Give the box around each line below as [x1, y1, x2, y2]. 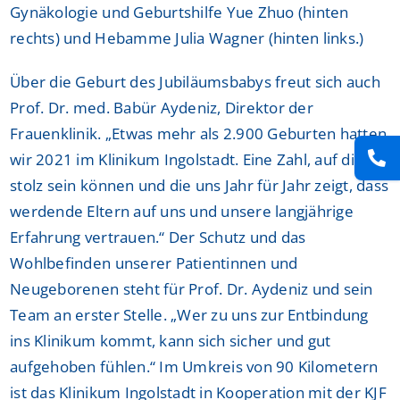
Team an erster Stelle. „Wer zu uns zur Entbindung [10, 304, 369, 325]
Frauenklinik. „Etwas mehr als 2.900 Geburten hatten [10, 122, 387, 144]
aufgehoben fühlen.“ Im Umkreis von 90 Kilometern [10, 355, 379, 377]
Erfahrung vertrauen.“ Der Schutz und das [10, 226, 306, 247]
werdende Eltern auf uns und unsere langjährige [10, 200, 354, 221]
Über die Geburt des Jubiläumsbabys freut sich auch [10, 71, 380, 92]
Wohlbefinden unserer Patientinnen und [10, 252, 298, 273]
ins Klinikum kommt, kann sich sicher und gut [10, 329, 331, 351]
